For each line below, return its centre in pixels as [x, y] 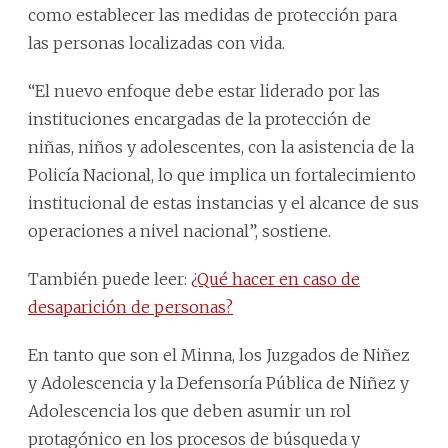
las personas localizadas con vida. [156, 42]
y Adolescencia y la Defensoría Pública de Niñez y [218, 382]
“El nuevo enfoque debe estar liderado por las [204, 90]
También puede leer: [109, 278]
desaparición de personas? [130, 306]
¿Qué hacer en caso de [275, 278]
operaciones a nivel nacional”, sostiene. [179, 230]
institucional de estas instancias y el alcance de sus [223, 202]
